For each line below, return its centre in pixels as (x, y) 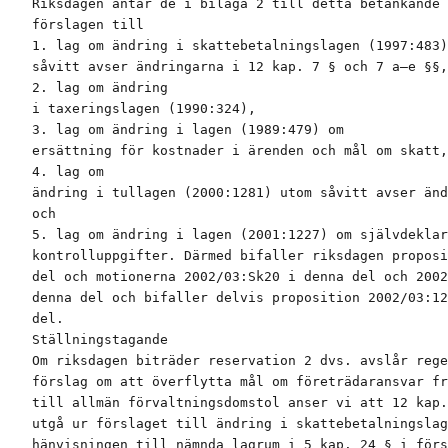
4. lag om (68, 172)
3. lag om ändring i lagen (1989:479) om (188, 130)
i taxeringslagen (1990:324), (144, 109)
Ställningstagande (100, 340)
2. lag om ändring (100, 88)
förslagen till (88, 25)
